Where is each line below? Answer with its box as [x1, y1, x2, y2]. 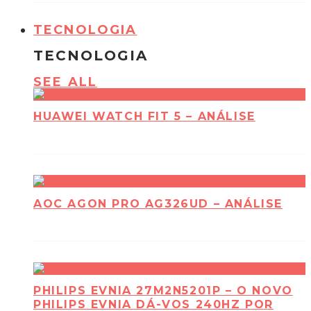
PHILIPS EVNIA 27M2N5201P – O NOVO [33, 284, 293, 298]
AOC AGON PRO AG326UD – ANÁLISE [33, 196, 283, 210]
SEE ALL [33, 74, 98, 90]
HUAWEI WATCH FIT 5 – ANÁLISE [33, 110, 255, 124]
